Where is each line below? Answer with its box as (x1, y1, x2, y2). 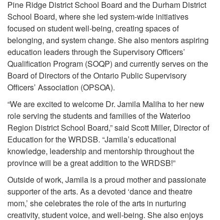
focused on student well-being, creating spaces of (7, 23, 179, 34)
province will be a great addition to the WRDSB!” (7, 157, 175, 169)
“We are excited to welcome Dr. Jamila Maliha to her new (7, 98, 204, 110)
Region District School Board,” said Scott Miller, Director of (7, 122, 209, 134)
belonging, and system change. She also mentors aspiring (7, 34, 209, 46)
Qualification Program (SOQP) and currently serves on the (7, 58, 208, 70)
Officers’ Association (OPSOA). (7, 82, 115, 93)
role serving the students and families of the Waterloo (7, 110, 191, 122)
